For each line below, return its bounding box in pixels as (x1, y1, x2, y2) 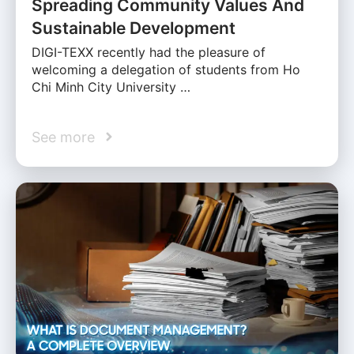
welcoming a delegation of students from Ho (32, 61, 300, 77)
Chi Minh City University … (32, 78, 190, 95)
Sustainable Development (32, 17, 235, 38)
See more (32, 128, 95, 145)
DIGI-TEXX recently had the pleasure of (32, 43, 265, 60)
